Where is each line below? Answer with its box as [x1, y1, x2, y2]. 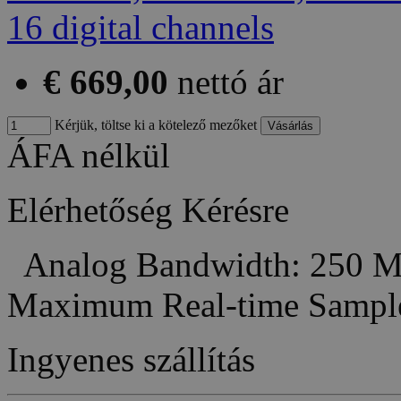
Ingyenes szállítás [7, 340, 255, 380]
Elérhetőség [7, 191, 173, 230]
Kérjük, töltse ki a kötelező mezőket [51, 117, 257, 133]
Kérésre [182, 191, 289, 230]
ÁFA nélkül [7, 136, 170, 175]
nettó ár [177, 63, 284, 102]
